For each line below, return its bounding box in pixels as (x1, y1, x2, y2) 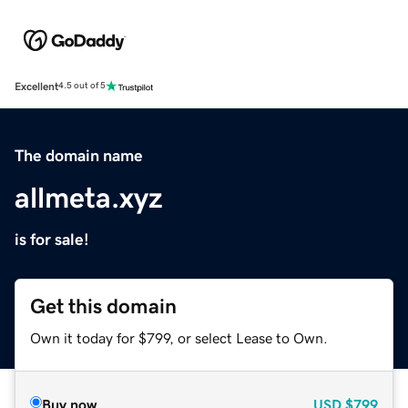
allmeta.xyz (15, 182, 163, 212)
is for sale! (15, 230, 89, 248)
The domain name (15, 147, 143, 164)
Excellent (15, 80, 58, 92)
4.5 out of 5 (58, 81, 106, 91)
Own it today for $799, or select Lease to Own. (30, 330, 328, 345)
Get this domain (30, 295, 177, 317)
